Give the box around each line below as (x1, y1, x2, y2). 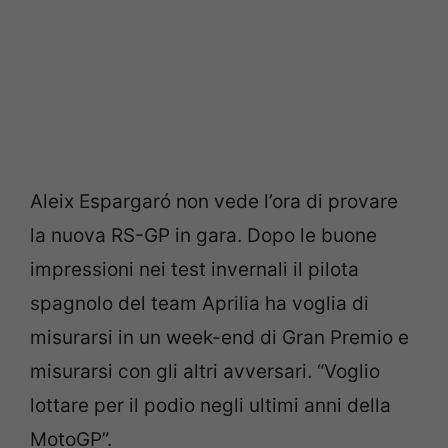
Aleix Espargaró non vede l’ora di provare (30, 189, 398, 213)
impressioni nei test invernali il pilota (30, 257, 359, 281)
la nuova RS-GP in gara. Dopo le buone (30, 223, 377, 247)
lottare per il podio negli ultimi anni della (30, 393, 391, 417)
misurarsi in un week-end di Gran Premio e (30, 325, 409, 349)
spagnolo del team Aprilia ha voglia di (30, 291, 369, 315)
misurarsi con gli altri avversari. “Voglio (30, 359, 380, 383)
